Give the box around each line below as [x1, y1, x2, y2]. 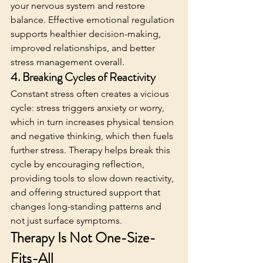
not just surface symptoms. [11, 214, 122, 226]
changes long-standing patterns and [11, 200, 164, 212]
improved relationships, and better [11, 42, 157, 53]
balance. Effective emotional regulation [11, 14, 177, 25]
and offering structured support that [11, 186, 163, 198]
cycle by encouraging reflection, [11, 158, 147, 170]
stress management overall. [11, 56, 127, 68]
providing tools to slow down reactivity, [11, 172, 176, 184]
